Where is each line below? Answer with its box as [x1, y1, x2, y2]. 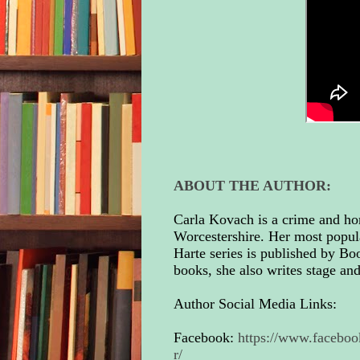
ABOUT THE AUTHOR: [173, 178, 331, 194]
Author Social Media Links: [173, 296, 337, 313]
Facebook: [173, 329, 238, 346]
